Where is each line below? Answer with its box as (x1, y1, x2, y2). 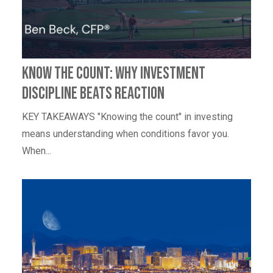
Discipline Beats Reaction (22, 83, 165, 104)
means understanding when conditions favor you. (22, 127, 229, 140)
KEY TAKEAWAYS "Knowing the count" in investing (22, 110, 233, 122)
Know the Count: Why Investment (22, 63, 205, 83)
